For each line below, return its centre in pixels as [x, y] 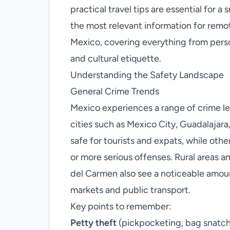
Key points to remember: [121, 206]
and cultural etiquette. [116, 59]
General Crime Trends [115, 91]
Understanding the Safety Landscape [147, 75]
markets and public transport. [130, 190]
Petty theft [93, 223]
